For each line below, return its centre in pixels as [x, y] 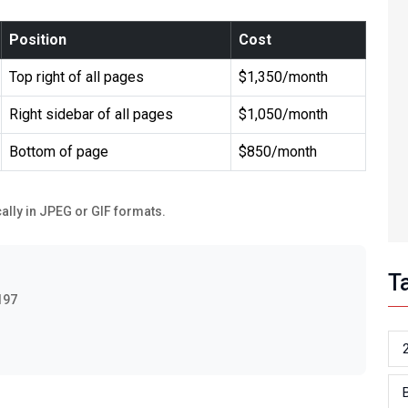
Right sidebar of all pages [91, 114]
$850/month [278, 152]
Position [38, 40]
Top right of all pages [76, 77]
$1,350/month [283, 77]
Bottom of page [59, 152]
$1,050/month [283, 114]
